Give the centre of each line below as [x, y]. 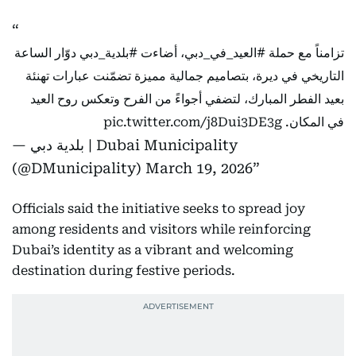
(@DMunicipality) [79, 168]
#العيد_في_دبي [225, 53]
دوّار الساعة [47, 53]
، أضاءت [161, 53]
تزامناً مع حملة [305, 53]
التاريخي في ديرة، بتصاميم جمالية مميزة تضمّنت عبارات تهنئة [185, 76]
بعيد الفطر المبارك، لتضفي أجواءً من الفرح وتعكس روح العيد [187, 99]
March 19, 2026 [199, 168]
